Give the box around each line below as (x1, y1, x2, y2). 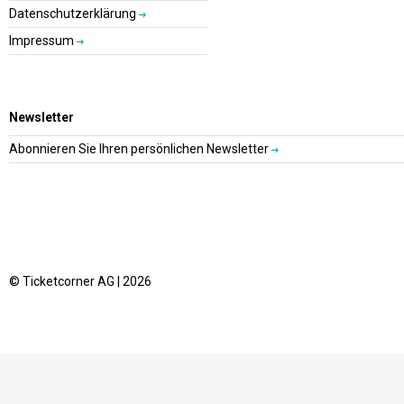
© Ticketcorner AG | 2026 (9, 274, 151, 289)
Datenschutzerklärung (9, 6, 139, 21)
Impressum (9, 33, 77, 48)
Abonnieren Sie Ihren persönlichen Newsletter (9, 142, 271, 156)
